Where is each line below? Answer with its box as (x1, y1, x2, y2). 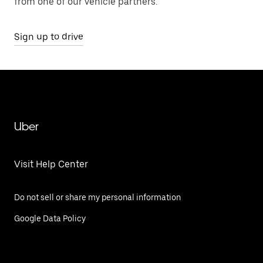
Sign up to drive (14, 31, 83, 42)
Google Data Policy (14, 213, 86, 223)
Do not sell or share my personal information (14, 192, 181, 202)
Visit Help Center (14, 158, 88, 170)
